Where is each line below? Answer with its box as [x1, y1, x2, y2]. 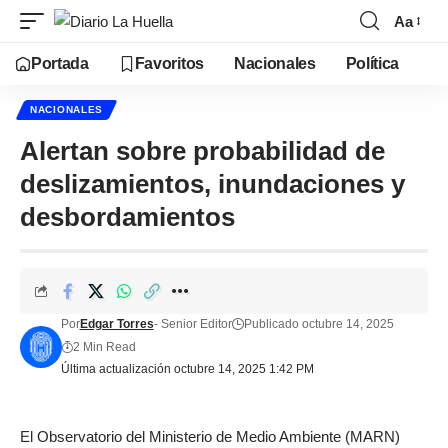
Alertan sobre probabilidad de [20, 136, 385, 166]
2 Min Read [72, 339, 136, 354]
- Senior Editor [153, 317, 232, 331]
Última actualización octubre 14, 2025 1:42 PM [60, 362, 314, 376]
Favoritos [134, 55, 204, 72]
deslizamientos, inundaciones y [20, 169, 405, 199]
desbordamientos [20, 202, 235, 232]
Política [345, 55, 400, 72]
